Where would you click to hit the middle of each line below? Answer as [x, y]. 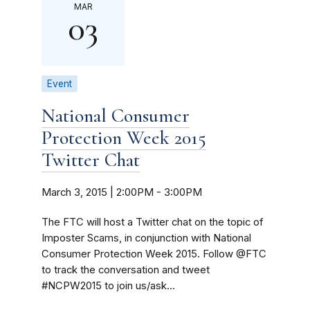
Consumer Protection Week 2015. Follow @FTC [154, 254]
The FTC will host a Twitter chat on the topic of [153, 222]
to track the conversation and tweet [126, 270]
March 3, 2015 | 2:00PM [98, 192]
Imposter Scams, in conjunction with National [146, 238]
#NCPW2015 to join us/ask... [108, 286]
